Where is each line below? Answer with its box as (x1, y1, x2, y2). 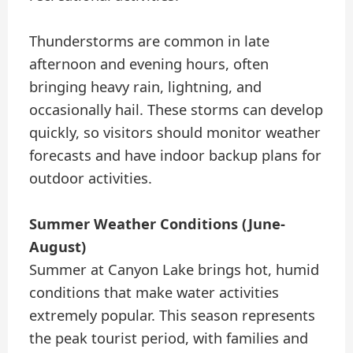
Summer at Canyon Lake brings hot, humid (29, 260, 320, 280)
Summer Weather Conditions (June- (29, 214, 286, 234)
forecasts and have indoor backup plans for (29, 146, 322, 165)
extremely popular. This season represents (29, 306, 316, 325)
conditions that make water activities (29, 283, 280, 303)
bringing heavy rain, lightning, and (29, 77, 262, 96)
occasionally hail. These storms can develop (29, 100, 324, 119)
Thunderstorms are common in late (29, 32, 270, 50)
